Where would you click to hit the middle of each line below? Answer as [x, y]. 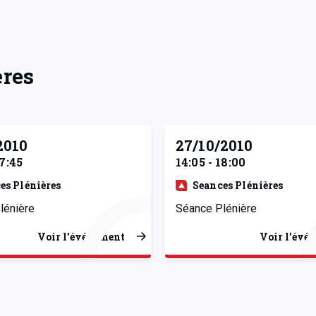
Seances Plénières [238, 185]
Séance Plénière [216, 208]
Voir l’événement [81, 236]
